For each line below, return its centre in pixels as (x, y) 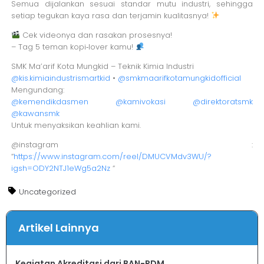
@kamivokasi (141, 101)
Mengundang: (38, 90)
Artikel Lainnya (59, 227)
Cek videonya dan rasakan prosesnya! (96, 35)
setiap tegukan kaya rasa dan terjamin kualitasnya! (111, 15)
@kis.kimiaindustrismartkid (61, 78)
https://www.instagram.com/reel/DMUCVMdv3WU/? (113, 156)
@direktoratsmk (222, 101)
